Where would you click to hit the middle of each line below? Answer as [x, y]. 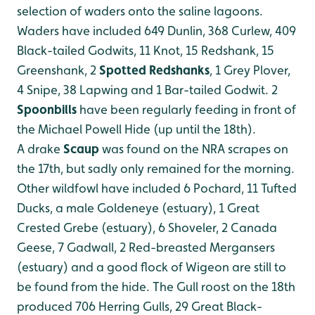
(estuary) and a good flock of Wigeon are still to [152, 267]
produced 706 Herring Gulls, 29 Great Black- [140, 306]
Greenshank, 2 [58, 70]
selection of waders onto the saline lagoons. [140, 11]
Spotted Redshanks [154, 70]
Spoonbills [47, 109]
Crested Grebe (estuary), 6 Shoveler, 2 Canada [147, 227]
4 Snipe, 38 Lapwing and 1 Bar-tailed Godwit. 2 [147, 90]
